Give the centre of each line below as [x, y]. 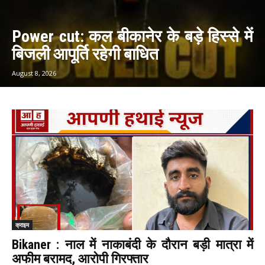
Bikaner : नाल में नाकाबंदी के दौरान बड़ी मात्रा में [132, 245]
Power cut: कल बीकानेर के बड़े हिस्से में [132, 37]
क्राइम [22, 225]
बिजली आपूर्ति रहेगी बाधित [85, 54]
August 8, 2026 [34, 73]
